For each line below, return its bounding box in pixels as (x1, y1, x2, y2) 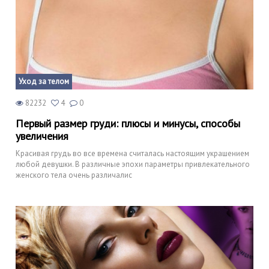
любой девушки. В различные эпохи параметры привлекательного (16, 159, 250, 169)
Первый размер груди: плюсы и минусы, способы (16, 116, 240, 130)
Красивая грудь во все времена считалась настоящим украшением (16, 148, 249, 159)
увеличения (16, 129, 68, 143)
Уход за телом (19, 76, 69, 86)
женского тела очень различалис (16, 170, 132, 180)
